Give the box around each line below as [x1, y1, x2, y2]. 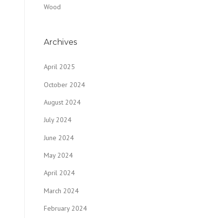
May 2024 [44, 150, 73, 160]
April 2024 [44, 168, 75, 178]
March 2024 [44, 186, 79, 195]
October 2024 [44, 80, 85, 89]
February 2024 [44, 203, 87, 213]
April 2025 [44, 62, 75, 72]
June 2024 [44, 133, 74, 142]
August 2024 [44, 98, 81, 107]
